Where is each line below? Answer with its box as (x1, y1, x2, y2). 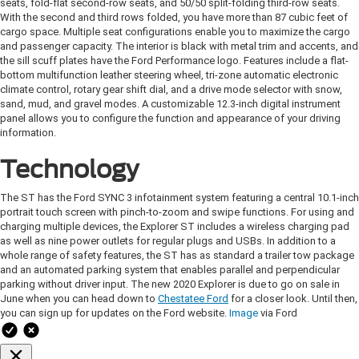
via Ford (258, 307, 297, 320)
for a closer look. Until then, (228, 292, 357, 305)
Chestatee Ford (158, 292, 228, 305)
